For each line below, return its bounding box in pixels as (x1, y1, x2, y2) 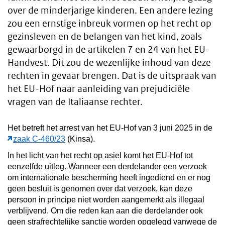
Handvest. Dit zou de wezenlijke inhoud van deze (8, 57, 211, 69)
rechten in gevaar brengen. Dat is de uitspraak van (8, 70, 216, 82)
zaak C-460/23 (13, 134, 65, 143)
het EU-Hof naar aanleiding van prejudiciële (8, 83, 190, 95)
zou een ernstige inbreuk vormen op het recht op (8, 18, 211, 30)
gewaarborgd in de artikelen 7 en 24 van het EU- (8, 44, 209, 56)
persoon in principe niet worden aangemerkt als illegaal (8, 195, 204, 204)
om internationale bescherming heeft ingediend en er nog (8, 173, 210, 182)
